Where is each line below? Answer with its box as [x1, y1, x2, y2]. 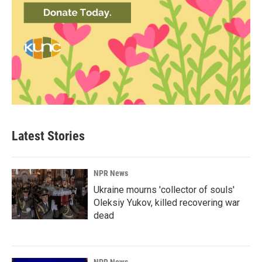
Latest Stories [12, 128, 85, 143]
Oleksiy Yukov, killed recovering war [94, 196, 240, 208]
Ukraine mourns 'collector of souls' [94, 184, 235, 195]
